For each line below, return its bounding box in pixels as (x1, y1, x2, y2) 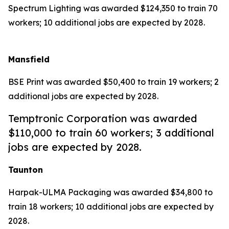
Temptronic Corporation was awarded (8, 112, 197, 125)
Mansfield (8, 54, 50, 64)
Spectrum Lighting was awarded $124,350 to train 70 (8, 3, 218, 13)
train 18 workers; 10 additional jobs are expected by (8, 201, 214, 212)
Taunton (8, 165, 43, 175)
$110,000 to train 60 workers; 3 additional (8, 126, 214, 139)
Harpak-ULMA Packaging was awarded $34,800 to (8, 187, 213, 197)
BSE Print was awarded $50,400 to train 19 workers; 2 (8, 77, 219, 87)
